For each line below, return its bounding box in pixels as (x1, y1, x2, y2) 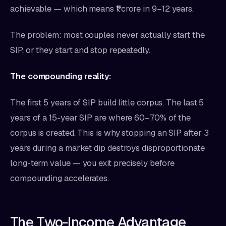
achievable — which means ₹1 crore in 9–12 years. (10, 3, 194, 14)
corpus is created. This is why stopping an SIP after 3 (10, 127, 209, 138)
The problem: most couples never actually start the (10, 29, 205, 40)
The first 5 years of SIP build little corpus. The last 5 (10, 97, 204, 108)
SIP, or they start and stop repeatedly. (10, 44, 150, 55)
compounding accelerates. (10, 173, 109, 184)
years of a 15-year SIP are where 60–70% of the (10, 112, 191, 123)
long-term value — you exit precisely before (10, 157, 175, 168)
